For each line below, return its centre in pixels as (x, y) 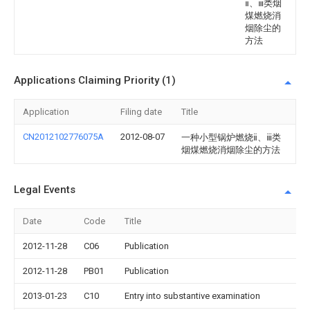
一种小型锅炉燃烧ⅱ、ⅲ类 (231, 138)
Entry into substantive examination (192, 296)
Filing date (141, 112)
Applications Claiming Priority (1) (95, 81)
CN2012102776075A (63, 137)
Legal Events (45, 190)
